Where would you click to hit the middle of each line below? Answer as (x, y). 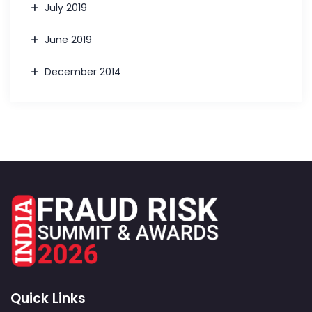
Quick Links (48, 298)
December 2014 (83, 72)
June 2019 (68, 40)
